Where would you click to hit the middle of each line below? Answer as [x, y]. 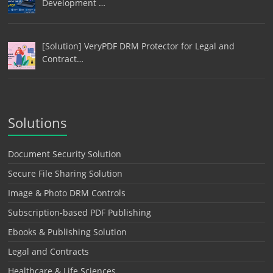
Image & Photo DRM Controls [67, 193]
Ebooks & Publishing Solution [68, 232]
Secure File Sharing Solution [66, 174]
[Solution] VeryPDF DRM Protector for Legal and [138, 46]
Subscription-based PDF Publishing [80, 213]
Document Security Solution [65, 154]
